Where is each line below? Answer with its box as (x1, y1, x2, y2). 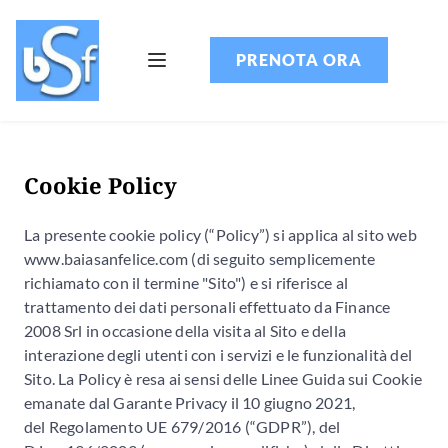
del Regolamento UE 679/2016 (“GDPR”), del (24, 416, 341, 436)
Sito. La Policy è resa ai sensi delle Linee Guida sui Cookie (24, 368, 423, 388)
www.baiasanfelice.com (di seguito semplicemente (24, 248, 376, 268)
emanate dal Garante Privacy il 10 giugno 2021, (24, 392, 356, 412)
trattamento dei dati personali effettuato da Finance (24, 296, 391, 316)
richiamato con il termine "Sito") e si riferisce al (24, 272, 349, 292)
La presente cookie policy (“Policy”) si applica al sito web (24, 224, 417, 244)
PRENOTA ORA (235, 50, 362, 70)
